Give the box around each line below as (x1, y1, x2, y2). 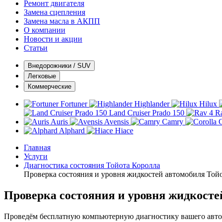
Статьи (24, 44, 48, 52)
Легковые (28, 72, 56, 80)
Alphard (59, 126, 85, 135)
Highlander (134, 100, 169, 108)
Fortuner (60, 100, 87, 108)
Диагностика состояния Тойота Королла (24, 161, 160, 169)
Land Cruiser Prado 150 (109, 109, 184, 117)
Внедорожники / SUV (28, 62, 91, 69)
